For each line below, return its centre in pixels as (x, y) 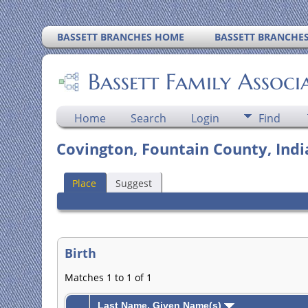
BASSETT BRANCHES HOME (121, 37)
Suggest (133, 183)
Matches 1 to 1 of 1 (108, 278)
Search (148, 118)
